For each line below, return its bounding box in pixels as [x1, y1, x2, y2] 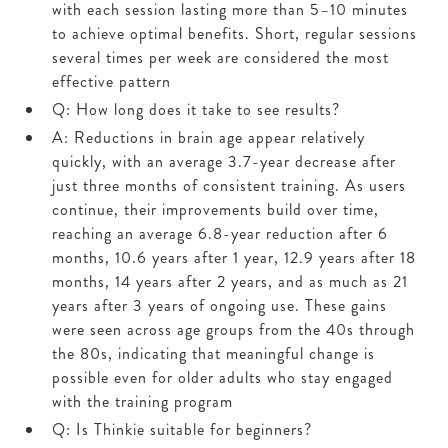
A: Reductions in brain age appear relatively [52, 126, 365, 150]
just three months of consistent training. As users [52, 174, 406, 198]
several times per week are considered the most [52, 46, 389, 70]
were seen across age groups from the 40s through [52, 318, 415, 342]
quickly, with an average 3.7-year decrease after [52, 150, 396, 174]
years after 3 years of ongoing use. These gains [52, 294, 387, 318]
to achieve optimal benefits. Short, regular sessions [52, 22, 417, 46]
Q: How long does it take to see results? [52, 98, 340, 122]
